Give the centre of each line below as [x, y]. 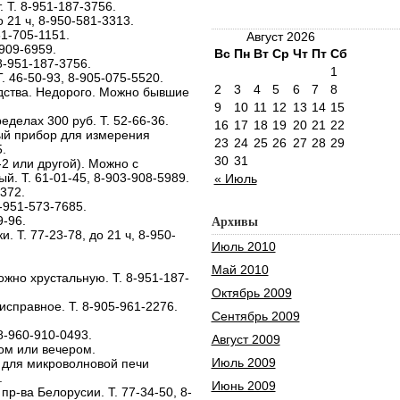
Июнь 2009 [243, 386]
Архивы [234, 222]
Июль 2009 [243, 362]
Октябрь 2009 [251, 293]
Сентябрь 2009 [255, 316]
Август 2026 [280, 37]
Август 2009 [246, 339]
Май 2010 [240, 270]
